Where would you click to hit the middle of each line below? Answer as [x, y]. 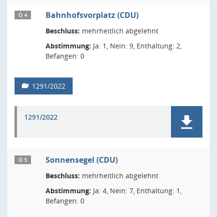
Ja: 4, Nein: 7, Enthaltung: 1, [136, 191]
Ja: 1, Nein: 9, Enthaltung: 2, [136, 46]
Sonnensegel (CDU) [82, 160]
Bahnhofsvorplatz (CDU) [92, 15]
